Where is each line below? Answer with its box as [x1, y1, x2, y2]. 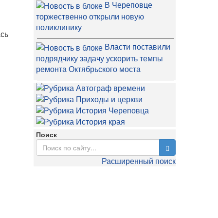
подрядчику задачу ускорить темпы [36, 53, 163, 64]
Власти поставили [104, 41, 170, 53]
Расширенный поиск [102, 155, 176, 167]
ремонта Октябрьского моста [36, 63, 141, 75]
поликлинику [36, 21, 82, 33]
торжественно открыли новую [36, 11, 144, 22]
